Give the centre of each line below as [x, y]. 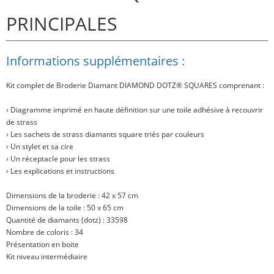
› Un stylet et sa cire [40, 147]
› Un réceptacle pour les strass [58, 159]
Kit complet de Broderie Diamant [63, 86]
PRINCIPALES [61, 24]
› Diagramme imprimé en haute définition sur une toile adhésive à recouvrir [135, 110]
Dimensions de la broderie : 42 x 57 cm [72, 196]
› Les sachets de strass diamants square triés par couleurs [105, 135]
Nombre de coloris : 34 [45, 232]
